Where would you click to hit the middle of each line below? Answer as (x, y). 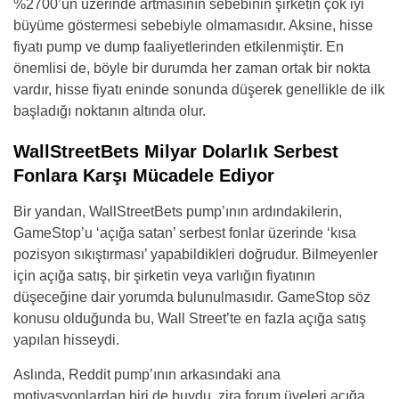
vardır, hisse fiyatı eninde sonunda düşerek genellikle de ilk (199, 90)
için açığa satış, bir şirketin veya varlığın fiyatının (164, 276)
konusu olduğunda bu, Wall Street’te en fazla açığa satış (190, 319)
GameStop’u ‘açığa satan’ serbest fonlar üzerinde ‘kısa (185, 233)
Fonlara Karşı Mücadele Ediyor (144, 176)
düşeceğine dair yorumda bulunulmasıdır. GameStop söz (192, 297)
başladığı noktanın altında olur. (110, 111)
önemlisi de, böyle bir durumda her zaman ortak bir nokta (192, 69)
